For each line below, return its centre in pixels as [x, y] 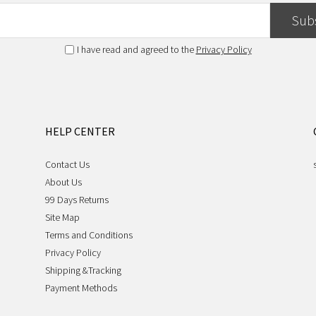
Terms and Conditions [89, 235]
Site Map [62, 217]
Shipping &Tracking [83, 270]
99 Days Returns [77, 199]
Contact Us [67, 164]
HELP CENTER [80, 131]
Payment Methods [81, 287]
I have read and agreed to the [136, 49]
